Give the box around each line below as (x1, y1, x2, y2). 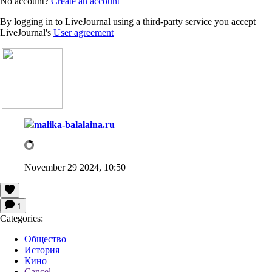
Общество (24, 233, 66, 244)
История (24, 244, 59, 255)
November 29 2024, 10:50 (24, 161, 126, 172)
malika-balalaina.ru (34, 119, 115, 130)
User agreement (53, 27, 114, 38)
